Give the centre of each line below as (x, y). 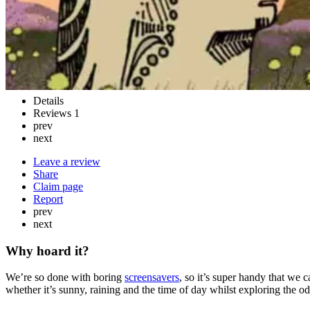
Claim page (58, 186)
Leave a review (67, 161)
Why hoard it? (47, 250)
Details (48, 100)
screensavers (152, 277)
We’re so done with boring (65, 277)
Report (48, 199)
